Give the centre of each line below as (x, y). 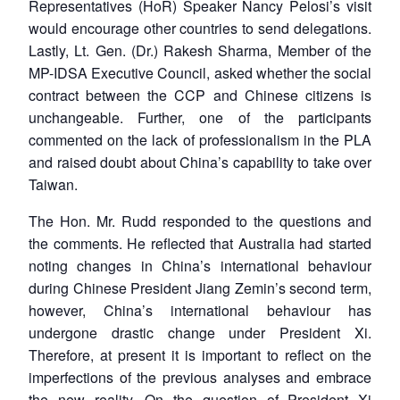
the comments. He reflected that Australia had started (200, 243)
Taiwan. (53, 184)
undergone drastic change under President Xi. (200, 332)
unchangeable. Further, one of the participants (200, 117)
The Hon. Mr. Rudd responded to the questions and (200, 221)
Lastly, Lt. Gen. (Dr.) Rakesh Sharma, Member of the (200, 50)
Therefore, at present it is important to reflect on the (200, 354)
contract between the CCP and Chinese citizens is (200, 95)
